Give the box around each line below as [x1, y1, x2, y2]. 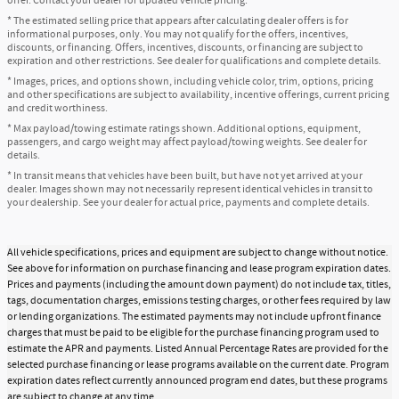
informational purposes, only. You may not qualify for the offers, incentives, [7, 27, 348, 43]
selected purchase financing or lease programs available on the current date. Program [7, 358, 389, 373]
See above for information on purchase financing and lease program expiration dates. [7, 262, 391, 277]
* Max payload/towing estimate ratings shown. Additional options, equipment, [7, 121, 361, 137]
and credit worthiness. [7, 101, 108, 117]
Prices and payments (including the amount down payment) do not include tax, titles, [7, 278, 391, 293]
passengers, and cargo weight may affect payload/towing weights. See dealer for [7, 134, 367, 151]
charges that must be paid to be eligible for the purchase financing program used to [7, 326, 379, 341]
